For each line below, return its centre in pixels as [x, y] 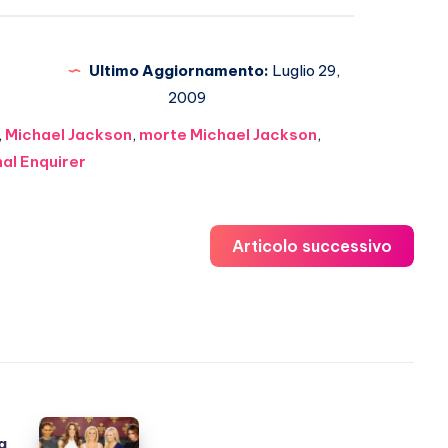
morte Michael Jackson [227, 135]
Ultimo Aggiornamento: [179, 71]
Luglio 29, [304, 71]
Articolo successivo [312, 246]
